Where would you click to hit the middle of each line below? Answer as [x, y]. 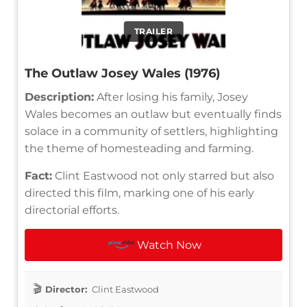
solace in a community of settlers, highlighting [151, 131]
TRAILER [153, 31]
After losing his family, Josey [171, 97]
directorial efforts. [72, 210]
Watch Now [170, 245]
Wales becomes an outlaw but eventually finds [153, 114]
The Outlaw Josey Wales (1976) [122, 73]
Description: [59, 97]
